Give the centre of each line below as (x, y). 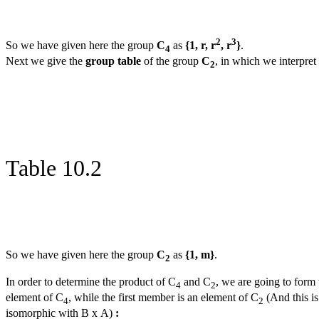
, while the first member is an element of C (163, 297)
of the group (171, 61)
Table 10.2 (54, 168)
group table (113, 61)
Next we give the (46, 61)
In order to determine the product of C (91, 281)
